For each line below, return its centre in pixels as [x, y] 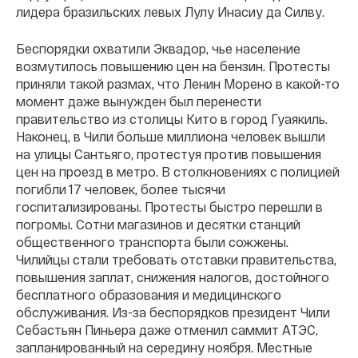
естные [290, 347]
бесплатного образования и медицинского [149, 294]
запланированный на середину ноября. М [142, 347]
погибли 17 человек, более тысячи [121, 189]
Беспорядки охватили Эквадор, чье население [158, 48]
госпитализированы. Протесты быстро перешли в [169, 206]
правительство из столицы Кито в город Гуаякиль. [172, 118]
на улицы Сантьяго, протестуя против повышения [169, 153]
